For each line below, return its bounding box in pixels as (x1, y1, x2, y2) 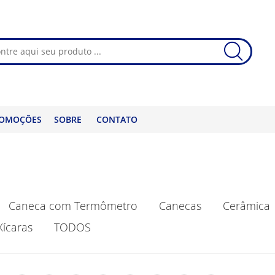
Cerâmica (222, 198, 270, 213)
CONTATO (96, 113, 137, 125)
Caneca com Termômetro (8, 198, 137, 213)
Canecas (158, 198, 201, 213)
